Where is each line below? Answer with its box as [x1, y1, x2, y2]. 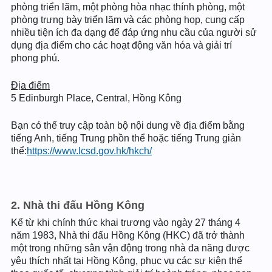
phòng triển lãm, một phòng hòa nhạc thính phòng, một [11, 2, 245, 12]
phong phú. [11, 53, 59, 63]
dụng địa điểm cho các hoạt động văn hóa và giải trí [11, 40, 232, 50]
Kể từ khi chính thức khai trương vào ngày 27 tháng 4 [11, 217, 240, 228]
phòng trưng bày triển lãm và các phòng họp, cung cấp [11, 15, 245, 25]
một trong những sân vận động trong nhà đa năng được [11, 243, 250, 253]
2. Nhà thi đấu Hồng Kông [11, 199, 144, 211]
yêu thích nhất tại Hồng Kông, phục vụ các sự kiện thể [11, 256, 242, 266]
